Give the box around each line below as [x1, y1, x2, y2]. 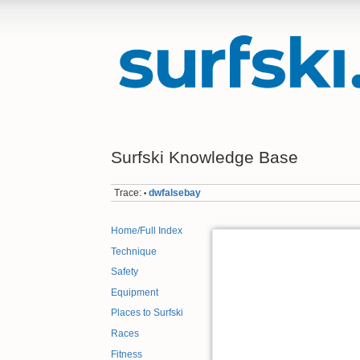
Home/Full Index [111, 225, 182, 237]
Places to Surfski [111, 307, 183, 319]
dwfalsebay [149, 186, 202, 198]
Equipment [111, 286, 158, 298]
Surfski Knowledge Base [111, 147, 298, 166]
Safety [111, 266, 138, 278]
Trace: [114, 186, 142, 198]
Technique [111, 245, 157, 257]
